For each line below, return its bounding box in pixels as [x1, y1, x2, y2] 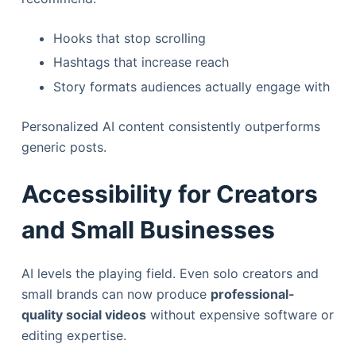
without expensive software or [145, 307, 334, 323]
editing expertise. [21, 327, 126, 344]
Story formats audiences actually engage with [52, 79, 330, 95]
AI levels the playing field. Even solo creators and [21, 265, 319, 282]
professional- [210, 286, 295, 303]
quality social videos [21, 307, 146, 323]
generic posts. [21, 139, 106, 156]
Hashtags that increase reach [52, 54, 229, 71]
